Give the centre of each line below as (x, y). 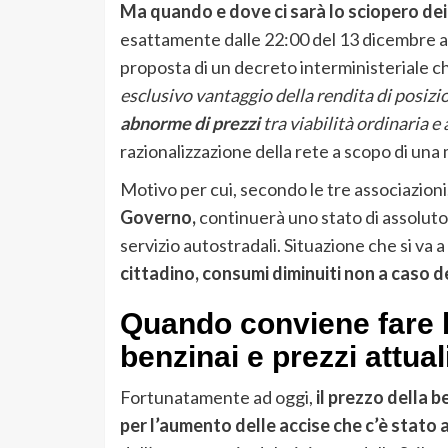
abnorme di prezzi (189, 123)
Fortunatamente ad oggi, (217, 397)
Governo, (157, 217)
